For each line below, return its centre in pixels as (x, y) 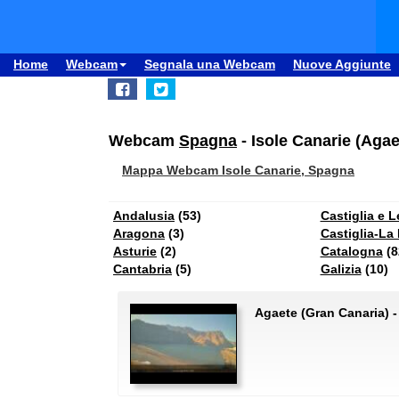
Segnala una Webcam (210, 64)
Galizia (341, 269)
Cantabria (142, 269)
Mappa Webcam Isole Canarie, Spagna (238, 170)
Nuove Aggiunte (342, 64)
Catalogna (351, 251)
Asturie (135, 251)
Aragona (139, 233)
